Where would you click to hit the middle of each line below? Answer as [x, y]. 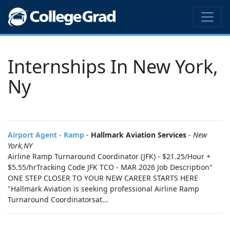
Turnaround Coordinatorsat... [58, 199]
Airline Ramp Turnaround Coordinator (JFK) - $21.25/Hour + [109, 156]
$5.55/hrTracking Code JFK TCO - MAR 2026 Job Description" [110, 167]
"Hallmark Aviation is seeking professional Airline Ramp [103, 189]
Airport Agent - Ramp [46, 135]
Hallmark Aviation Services [139, 135]
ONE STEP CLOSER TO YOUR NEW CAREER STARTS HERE [103, 178]
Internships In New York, [113, 66]
